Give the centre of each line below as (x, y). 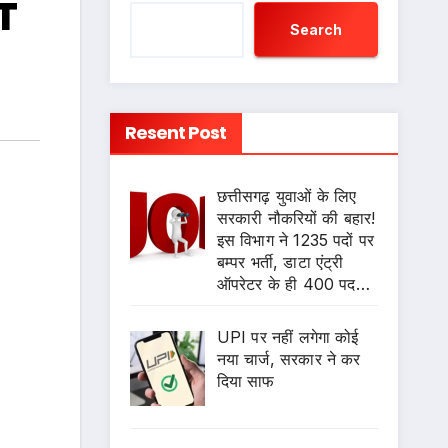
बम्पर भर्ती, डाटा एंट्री (280, 262)
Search (316, 29)
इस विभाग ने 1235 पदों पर (295, 240)
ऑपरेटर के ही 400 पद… (293, 284)
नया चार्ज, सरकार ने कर (288, 359)
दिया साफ (245, 381)
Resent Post (175, 132)
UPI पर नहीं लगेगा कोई (287, 337)
